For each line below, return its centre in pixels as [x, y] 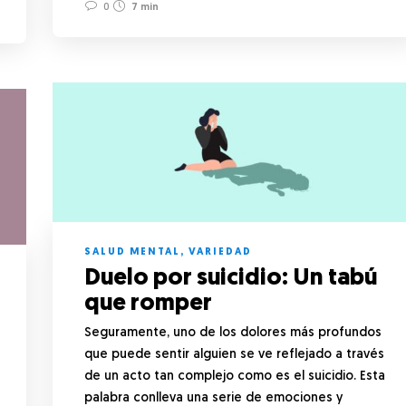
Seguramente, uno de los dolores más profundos [233, 333]
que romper [150, 304]
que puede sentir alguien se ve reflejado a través [234, 354]
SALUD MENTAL [132, 252]
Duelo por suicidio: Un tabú [231, 278]
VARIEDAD [220, 252]
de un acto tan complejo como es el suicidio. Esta [235, 376]
